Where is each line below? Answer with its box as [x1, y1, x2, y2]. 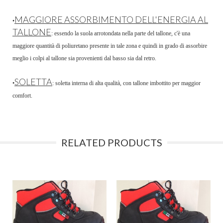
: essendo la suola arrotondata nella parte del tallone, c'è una [51, 30, 190, 37]
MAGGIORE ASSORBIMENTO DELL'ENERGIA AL [14, 14, 208, 25]
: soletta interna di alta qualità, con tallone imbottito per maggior [52, 80, 201, 87]
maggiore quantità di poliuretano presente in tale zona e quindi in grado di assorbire [12, 42, 207, 50]
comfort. [12, 92, 32, 100]
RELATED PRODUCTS [61, 136, 162, 149]
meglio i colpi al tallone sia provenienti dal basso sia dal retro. [12, 55, 156, 62]
